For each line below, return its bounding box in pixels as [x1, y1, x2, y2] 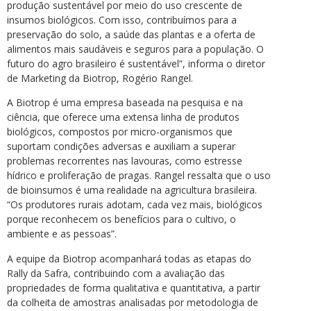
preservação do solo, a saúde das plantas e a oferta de [7, 27, 255, 41]
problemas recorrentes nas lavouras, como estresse [7, 154, 242, 168]
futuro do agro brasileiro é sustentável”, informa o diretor [7, 56, 265, 70]
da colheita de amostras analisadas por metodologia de [7, 295, 258, 309]
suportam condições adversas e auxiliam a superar [7, 140, 235, 153]
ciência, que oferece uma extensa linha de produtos [7, 110, 239, 124]
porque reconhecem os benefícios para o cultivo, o [7, 212, 236, 226]
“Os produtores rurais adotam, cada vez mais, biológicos [7, 198, 262, 212]
